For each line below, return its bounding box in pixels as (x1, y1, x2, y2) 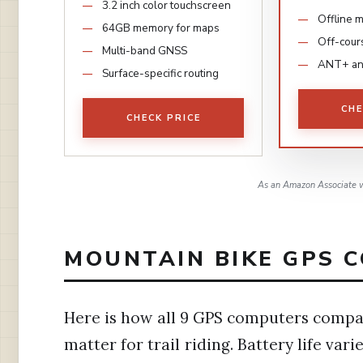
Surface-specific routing (102, 65, 219, 81)
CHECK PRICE (126, 111, 201, 124)
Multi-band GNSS (102, 42, 187, 58)
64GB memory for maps (102, 19, 220, 36)
